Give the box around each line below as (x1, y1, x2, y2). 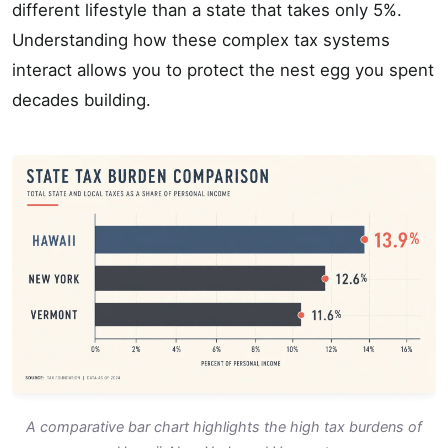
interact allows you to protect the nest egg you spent (12, 59, 434, 80)
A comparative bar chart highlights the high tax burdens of (26, 418, 422, 436)
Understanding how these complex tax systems (12, 29, 390, 50)
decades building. (12, 89, 151, 110)
